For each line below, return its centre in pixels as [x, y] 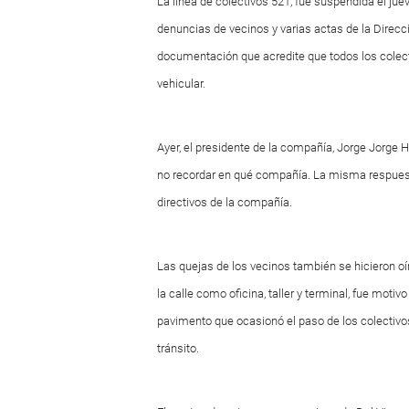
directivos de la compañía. [225, 202]
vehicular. [181, 84]
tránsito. [178, 348]
